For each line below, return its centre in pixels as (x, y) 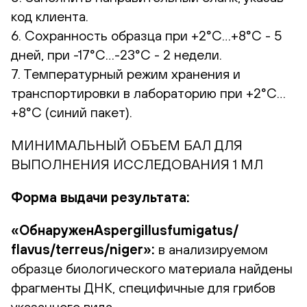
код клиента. (57, 16)
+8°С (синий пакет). (72, 112)
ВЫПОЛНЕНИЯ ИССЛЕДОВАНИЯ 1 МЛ (140, 164)
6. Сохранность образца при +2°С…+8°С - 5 (147, 35)
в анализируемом (211, 249)
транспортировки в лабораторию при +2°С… (148, 93)
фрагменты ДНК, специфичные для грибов (143, 287)
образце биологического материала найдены (152, 268)
